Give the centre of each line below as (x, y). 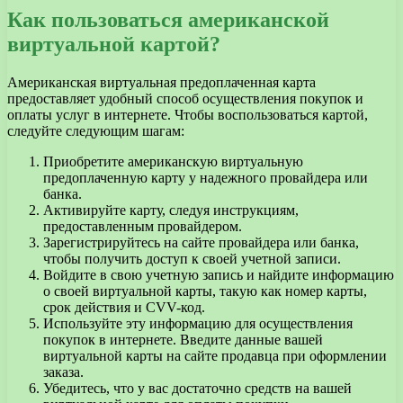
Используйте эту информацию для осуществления (198, 323)
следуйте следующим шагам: (96, 130)
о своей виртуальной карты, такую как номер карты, (205, 291)
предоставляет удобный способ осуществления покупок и (185, 98)
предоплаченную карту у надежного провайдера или (206, 177)
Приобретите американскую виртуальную (173, 161)
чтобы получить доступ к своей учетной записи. (192, 258)
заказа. (63, 372)
